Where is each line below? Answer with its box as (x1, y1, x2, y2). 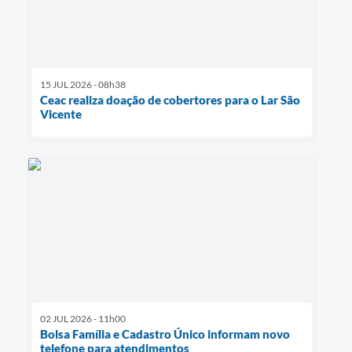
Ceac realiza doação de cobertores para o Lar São (40, 92, 300, 107)
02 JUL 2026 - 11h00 (40, 312, 126, 324)
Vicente (40, 106, 82, 121)
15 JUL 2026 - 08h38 (40, 78, 126, 90)
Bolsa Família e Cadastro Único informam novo (40, 326, 290, 341)
